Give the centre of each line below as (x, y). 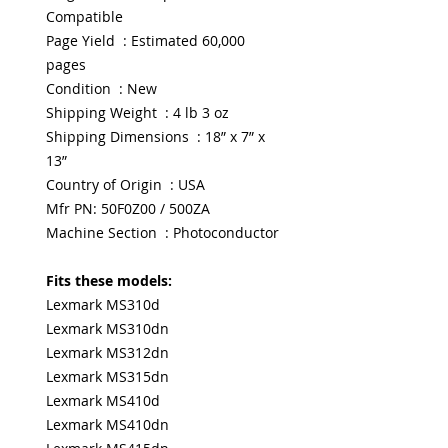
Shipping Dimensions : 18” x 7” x (155, 136)
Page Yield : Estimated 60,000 (145, 40)
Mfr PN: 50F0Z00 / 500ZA (128, 208)
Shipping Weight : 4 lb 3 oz (137, 112)
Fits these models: (109, 280)
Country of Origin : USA (125, 184)
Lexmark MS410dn (107, 424)
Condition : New (101, 88)
